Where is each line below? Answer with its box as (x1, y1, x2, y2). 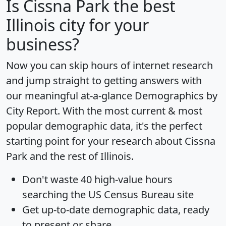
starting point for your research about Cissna (6, 134, 215, 148)
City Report (6, 103, 58, 118)
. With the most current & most (58, 103, 202, 118)
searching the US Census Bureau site (22, 187, 194, 201)
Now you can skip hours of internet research (6, 58, 213, 72)
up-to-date (41, 202, 90, 216)
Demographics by (135, 88, 217, 102)
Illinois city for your (6, 14, 149, 36)
